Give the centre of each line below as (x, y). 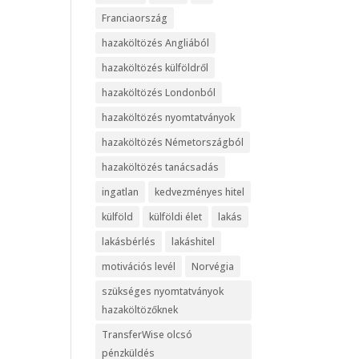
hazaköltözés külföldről (155, 67)
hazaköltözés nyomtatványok (169, 117)
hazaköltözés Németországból (173, 142)
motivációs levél (139, 266)
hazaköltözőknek (140, 309)
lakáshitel (194, 241)
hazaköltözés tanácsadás (161, 167)
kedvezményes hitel (200, 192)
